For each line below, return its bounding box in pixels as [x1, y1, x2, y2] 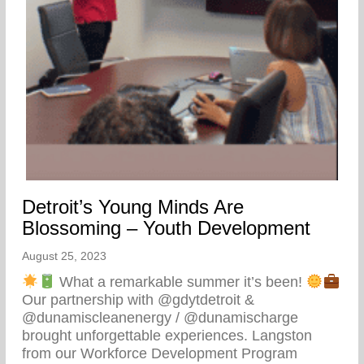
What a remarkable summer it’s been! [55, 274, 306, 291]
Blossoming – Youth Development [22, 217, 310, 240]
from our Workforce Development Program [22, 345, 297, 362]
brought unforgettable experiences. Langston [22, 327, 312, 344]
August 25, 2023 [22, 249, 106, 263]
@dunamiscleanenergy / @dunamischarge [22, 310, 298, 327]
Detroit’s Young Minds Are [22, 196, 244, 219]
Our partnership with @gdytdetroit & [22, 292, 254, 309]
